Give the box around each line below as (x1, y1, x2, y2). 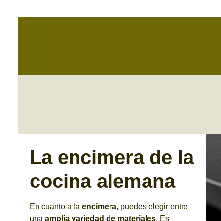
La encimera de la (30, 146, 194, 168)
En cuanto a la (30, 202, 82, 211)
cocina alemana (30, 170, 175, 192)
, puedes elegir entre (116, 202, 188, 211)
